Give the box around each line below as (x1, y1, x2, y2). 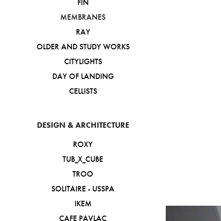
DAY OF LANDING (52, 72, 114, 81)
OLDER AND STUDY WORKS (36, 42, 130, 51)
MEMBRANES (60, 12, 106, 22)
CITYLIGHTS (64, 57, 102, 66)
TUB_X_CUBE (63, 154, 103, 164)
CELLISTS (69, 86, 97, 96)
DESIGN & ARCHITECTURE (37, 120, 129, 130)
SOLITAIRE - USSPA (51, 184, 114, 193)
